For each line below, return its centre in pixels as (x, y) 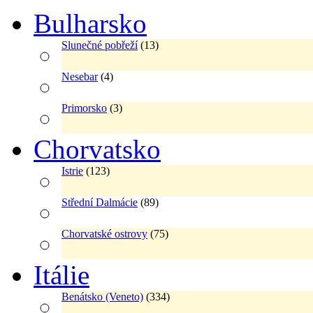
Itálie (61, 275)
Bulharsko (90, 23)
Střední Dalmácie (100, 202)
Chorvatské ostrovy (104, 233)
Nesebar (80, 76)
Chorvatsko (97, 149)
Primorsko (84, 108)
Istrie (72, 170)
